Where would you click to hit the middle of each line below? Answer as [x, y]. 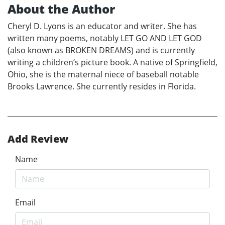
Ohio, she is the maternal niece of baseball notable [103, 75]
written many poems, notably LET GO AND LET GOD [105, 38]
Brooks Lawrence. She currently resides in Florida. [102, 87]
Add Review [38, 139]
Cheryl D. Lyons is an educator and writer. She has [102, 26]
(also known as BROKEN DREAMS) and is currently [101, 50]
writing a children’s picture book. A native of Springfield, [113, 63]
